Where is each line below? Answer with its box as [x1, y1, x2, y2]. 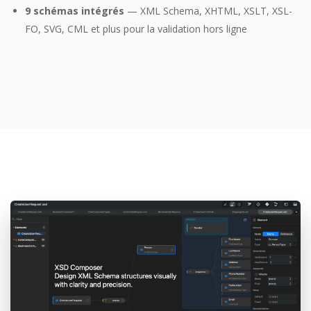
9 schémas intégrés [25, 3, 124, 17]
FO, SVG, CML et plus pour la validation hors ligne [25, 22, 247, 35]
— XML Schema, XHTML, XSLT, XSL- [124, 3, 292, 17]
